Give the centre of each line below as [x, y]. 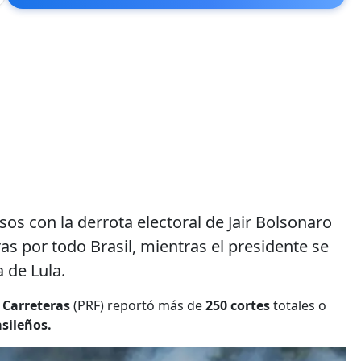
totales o [298, 305]
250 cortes [236, 305]
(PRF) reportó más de [136, 305]
